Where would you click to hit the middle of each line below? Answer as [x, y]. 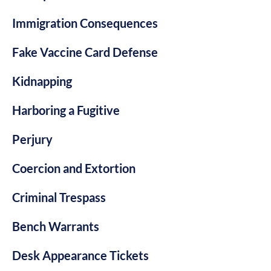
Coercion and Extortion [74, 168]
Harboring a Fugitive [66, 110]
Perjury [32, 139]
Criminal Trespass [59, 197]
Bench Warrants [56, 226]
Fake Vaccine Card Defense [85, 52]
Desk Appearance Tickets [80, 255]
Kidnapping [42, 81]
